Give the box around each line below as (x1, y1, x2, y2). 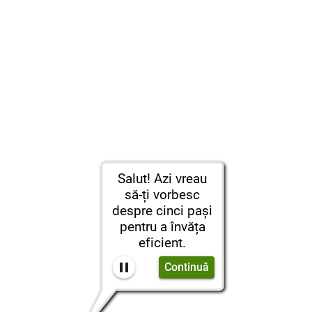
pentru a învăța (119, 219, 205, 235)
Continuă (164, 260, 209, 274)
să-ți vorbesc (125, 187, 200, 203)
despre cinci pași (112, 203, 212, 219)
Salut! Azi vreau (118, 171, 207, 187)
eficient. (139, 235, 186, 251)
